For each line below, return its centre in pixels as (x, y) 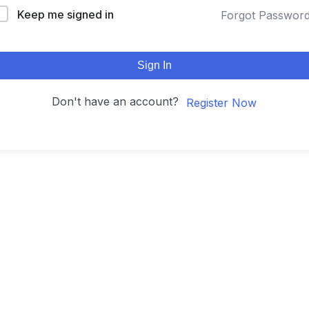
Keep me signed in (66, 14)
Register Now (221, 102)
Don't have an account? (119, 101)
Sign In (154, 65)
